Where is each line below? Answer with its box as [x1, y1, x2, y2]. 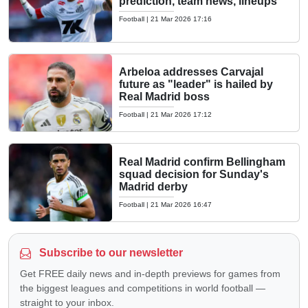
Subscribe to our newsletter [36, 246, 183, 258]
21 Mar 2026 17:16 [151, 14, 212, 23]
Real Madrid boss [119, 91, 210, 103]
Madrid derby [119, 180, 188, 192]
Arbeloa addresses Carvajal [119, 66, 263, 78]
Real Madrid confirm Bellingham [119, 155, 285, 168]
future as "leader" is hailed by [119, 78, 273, 91]
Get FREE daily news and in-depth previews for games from [20, 267, 280, 279]
